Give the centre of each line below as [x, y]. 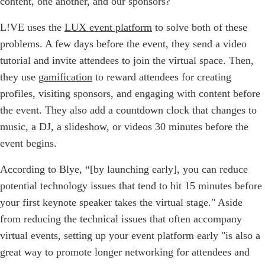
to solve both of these [200, 27]
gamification [65, 77]
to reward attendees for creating [162, 77]
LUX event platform [108, 27]
